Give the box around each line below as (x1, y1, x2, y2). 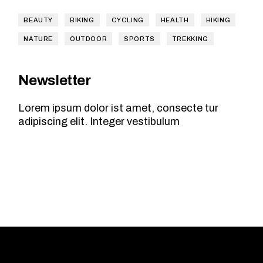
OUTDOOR (70, 35, 107, 43)
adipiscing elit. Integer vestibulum (18, 116, 180, 128)
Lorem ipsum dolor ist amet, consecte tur (18, 102, 219, 114)
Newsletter (18, 73, 91, 89)
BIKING (70, 16, 95, 24)
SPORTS (124, 35, 155, 43)
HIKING (205, 16, 231, 24)
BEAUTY (23, 16, 53, 24)
